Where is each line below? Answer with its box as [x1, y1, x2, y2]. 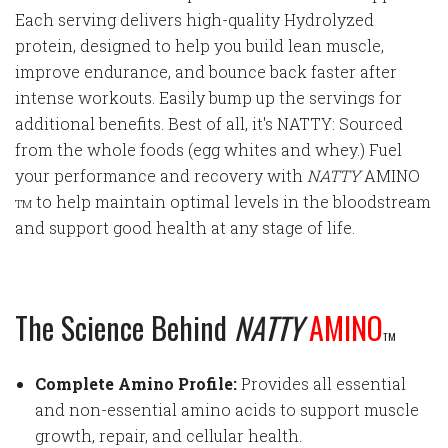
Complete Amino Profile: [35, 373, 237, 395]
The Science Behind [15, 304, 234, 350]
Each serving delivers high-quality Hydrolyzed [15, 8, 374, 30]
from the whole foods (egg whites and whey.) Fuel [15, 138, 402, 160]
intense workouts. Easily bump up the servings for [15, 86, 402, 108]
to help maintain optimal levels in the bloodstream [32, 190, 431, 212]
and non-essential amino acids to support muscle [35, 399, 419, 421]
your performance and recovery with [15, 164, 307, 186]
